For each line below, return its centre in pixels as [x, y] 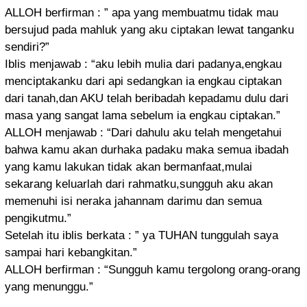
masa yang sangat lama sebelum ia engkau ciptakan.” [143, 115]
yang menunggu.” [49, 286]
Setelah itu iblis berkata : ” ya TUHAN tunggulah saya [142, 235]
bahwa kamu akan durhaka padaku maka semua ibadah [147, 149]
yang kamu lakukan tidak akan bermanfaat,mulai [128, 167]
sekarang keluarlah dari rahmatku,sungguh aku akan [139, 184]
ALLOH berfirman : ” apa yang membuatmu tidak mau [142, 12]
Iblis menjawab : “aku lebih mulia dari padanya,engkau [143, 64]
